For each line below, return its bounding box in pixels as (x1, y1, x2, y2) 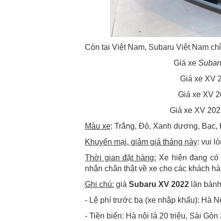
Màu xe (85, 122, 110, 130)
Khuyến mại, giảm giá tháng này (85, 138, 197, 146)
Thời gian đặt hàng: (85, 153, 156, 162)
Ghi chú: (85, 180, 114, 188)
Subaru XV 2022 (129, 180, 189, 188)
